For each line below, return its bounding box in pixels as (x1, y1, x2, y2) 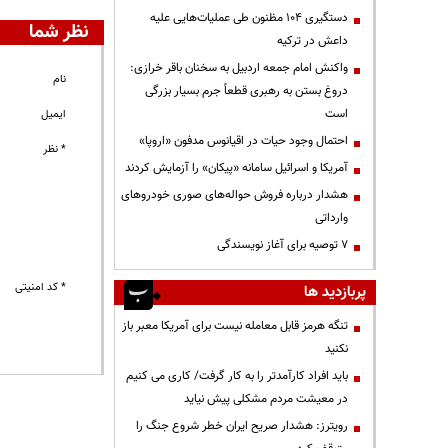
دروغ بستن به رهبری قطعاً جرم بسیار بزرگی (145, 81, 348, 100)
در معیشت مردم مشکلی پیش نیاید (184, 389, 348, 408)
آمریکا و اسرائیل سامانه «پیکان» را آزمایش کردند (125, 158, 348, 177)
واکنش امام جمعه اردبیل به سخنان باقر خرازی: (130, 58, 348, 77)
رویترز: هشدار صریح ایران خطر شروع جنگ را (136, 416, 348, 435)
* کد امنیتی (15, 279, 67, 297)
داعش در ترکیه (277, 31, 348, 50)
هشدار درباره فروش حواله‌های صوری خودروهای (121, 185, 348, 204)
